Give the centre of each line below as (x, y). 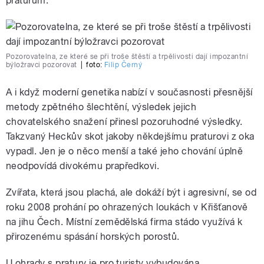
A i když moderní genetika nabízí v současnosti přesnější (129, 93)
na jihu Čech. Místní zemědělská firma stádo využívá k (124, 222)
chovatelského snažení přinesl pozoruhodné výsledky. (124, 122)
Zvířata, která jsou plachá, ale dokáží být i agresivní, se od (131, 193)
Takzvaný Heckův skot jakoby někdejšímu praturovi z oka (130, 137)
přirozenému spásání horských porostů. (93, 237)
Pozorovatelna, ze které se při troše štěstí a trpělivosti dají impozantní (127, 57)
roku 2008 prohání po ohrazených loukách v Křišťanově (127, 207)
